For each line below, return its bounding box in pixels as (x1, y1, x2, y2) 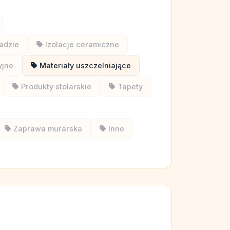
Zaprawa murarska (13, 124, 82, 133)
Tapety (118, 82, 143, 91)
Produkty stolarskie (21, 82, 91, 91)
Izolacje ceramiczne (45, 40, 119, 49)
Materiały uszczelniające (40, 61, 131, 70)
